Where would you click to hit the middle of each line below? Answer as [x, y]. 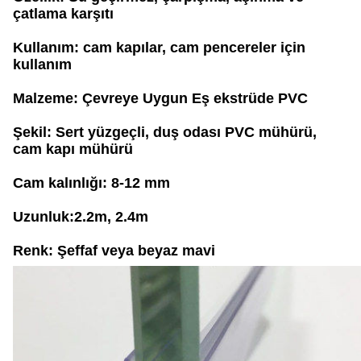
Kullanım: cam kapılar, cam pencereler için [159, 48]
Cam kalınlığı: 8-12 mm [91, 183]
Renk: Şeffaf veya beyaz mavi [114, 251]
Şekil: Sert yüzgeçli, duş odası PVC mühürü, [165, 132]
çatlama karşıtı [63, 14]
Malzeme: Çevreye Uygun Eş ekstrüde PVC [160, 98]
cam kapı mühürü [73, 149]
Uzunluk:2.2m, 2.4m [81, 217]
